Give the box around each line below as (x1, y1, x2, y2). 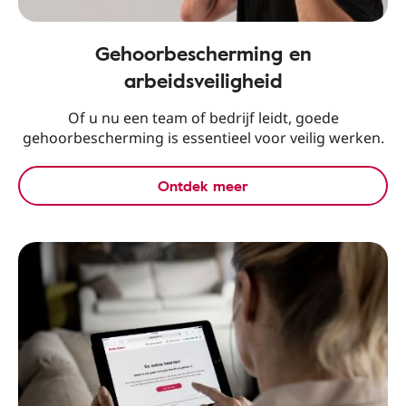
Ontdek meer (158, 175, 248, 198)
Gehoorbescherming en (94, 38, 312, 69)
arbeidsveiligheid (123, 65, 283, 96)
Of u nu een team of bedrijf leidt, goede (67, 108, 339, 129)
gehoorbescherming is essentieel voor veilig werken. (22, 128, 384, 149)
